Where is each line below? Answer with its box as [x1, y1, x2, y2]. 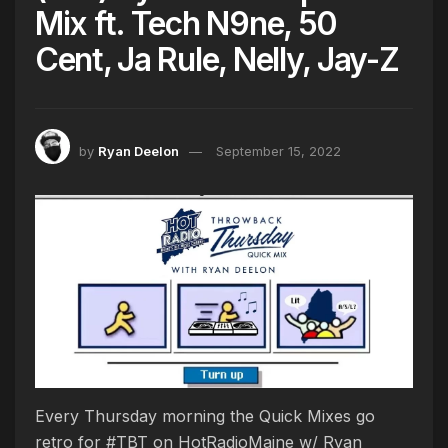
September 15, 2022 [216, 142, 341, 159]
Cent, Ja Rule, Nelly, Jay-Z [35, 40, 399, 80]
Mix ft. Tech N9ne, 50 [35, 4, 338, 44]
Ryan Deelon [98, 142, 179, 159]
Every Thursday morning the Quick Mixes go [35, 406, 375, 427]
